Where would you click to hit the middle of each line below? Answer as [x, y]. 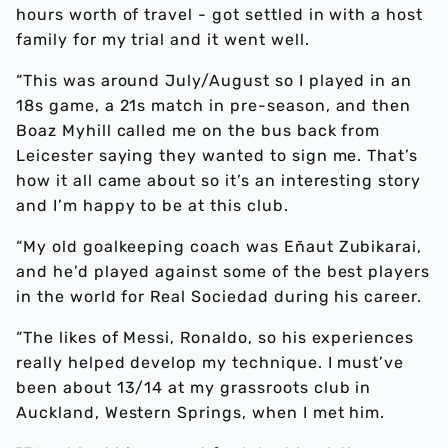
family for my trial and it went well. [165, 40]
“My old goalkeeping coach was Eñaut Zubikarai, [219, 247]
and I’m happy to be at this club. [155, 206]
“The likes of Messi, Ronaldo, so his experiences [215, 338]
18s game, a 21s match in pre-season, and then [214, 106]
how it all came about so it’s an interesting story [218, 181]
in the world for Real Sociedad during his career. [221, 297]
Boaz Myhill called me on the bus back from [198, 131]
